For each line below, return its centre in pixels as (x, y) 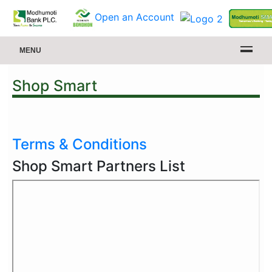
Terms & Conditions (80, 144)
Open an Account (135, 17)
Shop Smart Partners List (99, 166)
